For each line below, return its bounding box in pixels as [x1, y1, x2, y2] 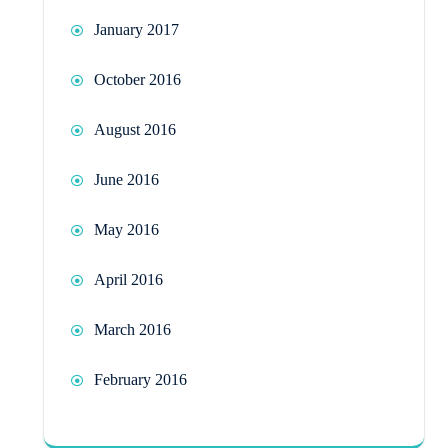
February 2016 [94, 370, 187, 388]
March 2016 [94, 320, 171, 338]
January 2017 [94, 20, 179, 38]
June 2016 [94, 170, 159, 188]
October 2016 [94, 70, 181, 88]
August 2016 [94, 120, 176, 138]
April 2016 [94, 270, 163, 288]
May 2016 [94, 220, 159, 238]
